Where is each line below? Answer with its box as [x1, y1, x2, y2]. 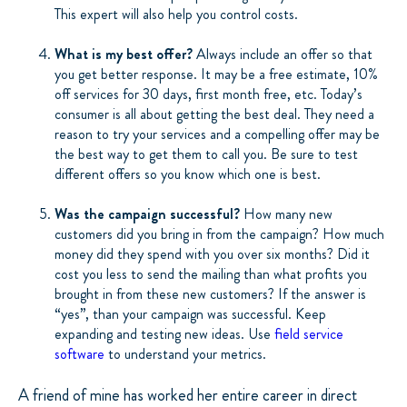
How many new [240, 203, 333, 224]
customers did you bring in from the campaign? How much [55, 223, 384, 244]
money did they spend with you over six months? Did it [55, 243, 370, 264]
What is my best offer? [55, 43, 193, 65]
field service [274, 323, 343, 344]
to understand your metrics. [104, 342, 266, 364]
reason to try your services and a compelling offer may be [55, 123, 380, 144]
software [55, 342, 104, 364]
